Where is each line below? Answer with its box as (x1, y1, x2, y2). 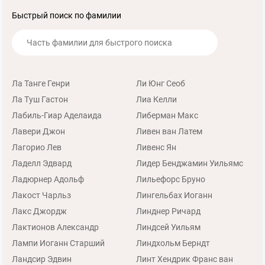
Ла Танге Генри (12, 79, 70, 88)
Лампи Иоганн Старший (12, 238, 105, 248)
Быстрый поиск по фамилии (12, 11, 121, 20)
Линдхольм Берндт (135, 238, 210, 248)
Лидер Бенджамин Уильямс (135, 159, 243, 168)
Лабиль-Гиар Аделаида (12, 111, 102, 120)
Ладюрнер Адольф (12, 174, 84, 184)
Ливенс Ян (135, 143, 176, 152)
